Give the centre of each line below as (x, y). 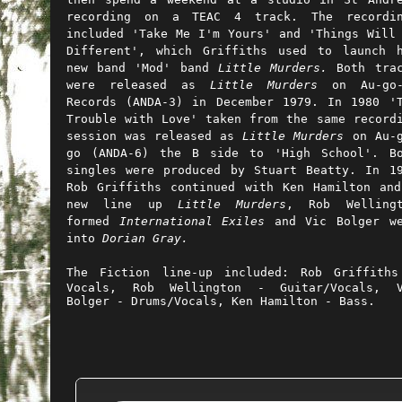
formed (93, 221)
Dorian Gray (142, 238)
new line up (122, 204)
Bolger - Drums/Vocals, (149, 301)
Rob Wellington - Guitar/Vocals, (264, 288)
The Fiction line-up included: (178, 272)
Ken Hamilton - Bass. (303, 301)
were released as (138, 84)
